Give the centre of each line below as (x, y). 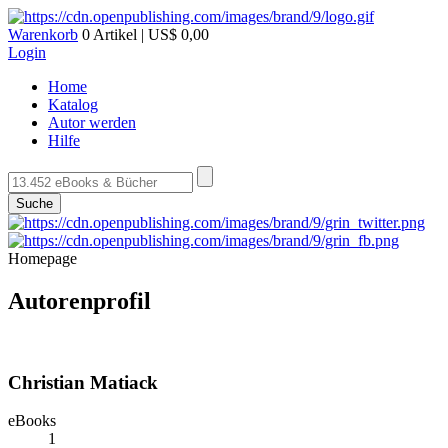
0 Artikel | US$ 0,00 (143, 34)
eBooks (32, 421)
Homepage (42, 258)
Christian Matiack (83, 382)
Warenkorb (43, 34)
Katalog (73, 104)
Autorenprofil (79, 300)
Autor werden (92, 122)
